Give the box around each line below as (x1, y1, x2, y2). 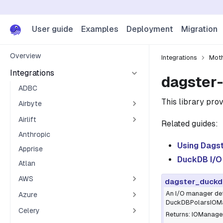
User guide (32, 24, 73, 34)
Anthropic (18, 130, 50, 138)
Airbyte (18, 99, 42, 108)
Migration (181, 24, 218, 34)
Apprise (18, 145, 43, 153)
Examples (81, 24, 118, 34)
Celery (18, 206, 40, 215)
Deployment (126, 24, 173, 34)
